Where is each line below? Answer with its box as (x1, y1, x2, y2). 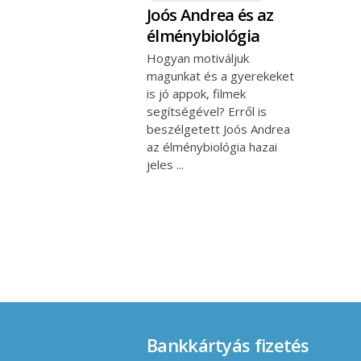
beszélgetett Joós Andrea (147, 120, 290, 137)
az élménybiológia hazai (147, 138, 277, 155)
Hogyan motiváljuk (147, 49, 249, 66)
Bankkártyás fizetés (147, 333, 309, 357)
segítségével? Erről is (147, 102, 267, 119)
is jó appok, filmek (147, 85, 246, 102)
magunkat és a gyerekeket (147, 67, 294, 84)
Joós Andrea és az (147, 3, 274, 26)
